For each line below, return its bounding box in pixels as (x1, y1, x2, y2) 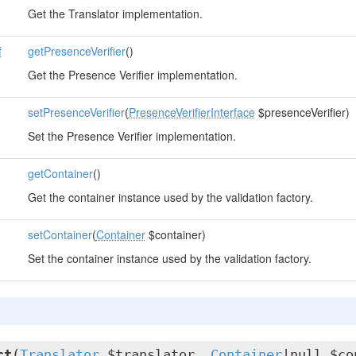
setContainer (27, 226, 92, 242)
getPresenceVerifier (27, 43, 126, 59)
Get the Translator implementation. (27, 6, 203, 21)
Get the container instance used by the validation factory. (27, 189, 313, 205)
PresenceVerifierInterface (128, 104, 255, 120)
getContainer (27, 165, 93, 181)
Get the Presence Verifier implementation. (27, 67, 238, 83)
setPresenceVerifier (27, 104, 125, 120)
